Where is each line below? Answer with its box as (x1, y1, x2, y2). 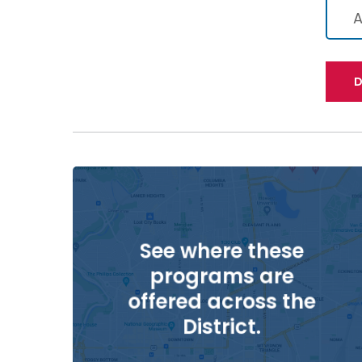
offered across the (128, 288, 316, 316)
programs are (149, 262, 294, 291)
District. (182, 313, 261, 341)
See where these (139, 237, 304, 265)
